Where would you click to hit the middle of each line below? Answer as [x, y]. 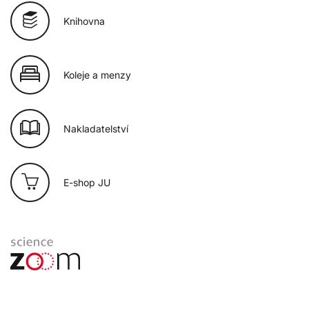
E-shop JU [87, 183]
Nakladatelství [96, 129]
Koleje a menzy [97, 75]
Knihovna [84, 21]
